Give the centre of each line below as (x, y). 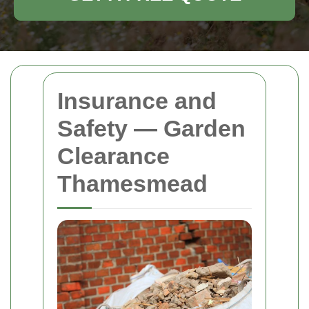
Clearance (113, 156)
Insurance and (137, 101)
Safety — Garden (151, 128)
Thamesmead (132, 183)
